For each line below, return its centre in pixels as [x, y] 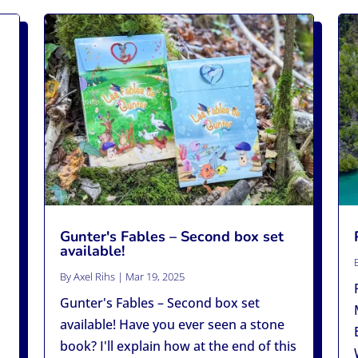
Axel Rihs [94, 276]
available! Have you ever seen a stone [172, 324]
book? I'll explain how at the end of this [178, 346]
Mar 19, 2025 [155, 276]
